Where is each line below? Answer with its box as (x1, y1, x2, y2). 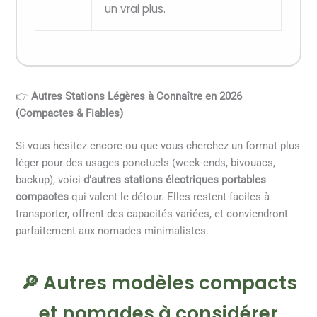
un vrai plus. (105, 1, 166, 17)
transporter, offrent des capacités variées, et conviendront (16, 207, 289, 221)
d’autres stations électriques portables (83, 173, 267, 187)
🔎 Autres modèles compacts (20, 270, 297, 296)
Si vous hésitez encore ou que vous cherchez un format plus (16, 139, 301, 153)
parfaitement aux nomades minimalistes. (16, 224, 209, 238)
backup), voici (16, 173, 84, 187)
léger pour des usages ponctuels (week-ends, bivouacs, (16, 156, 276, 170)
